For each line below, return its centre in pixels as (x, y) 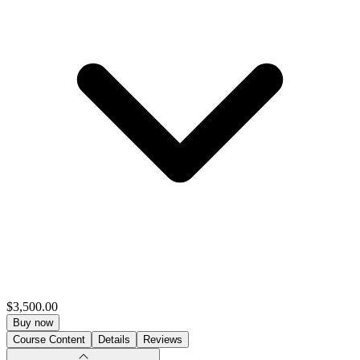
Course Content (49, 339)
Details (114, 339)
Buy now (33, 322)
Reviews (163, 339)
